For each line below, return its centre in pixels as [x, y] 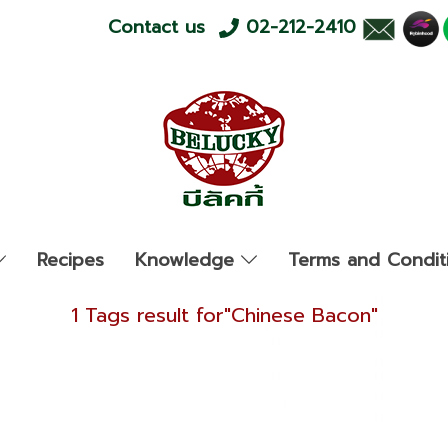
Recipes [71, 260]
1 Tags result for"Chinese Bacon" [224, 315]
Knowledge [188, 260]
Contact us [163, 27]
